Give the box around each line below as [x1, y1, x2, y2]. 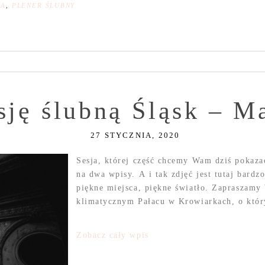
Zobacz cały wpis [76, 231, 149, 240]
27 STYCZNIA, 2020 [91, 131, 180, 140]
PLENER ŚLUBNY [11, 2, 76, 9]
